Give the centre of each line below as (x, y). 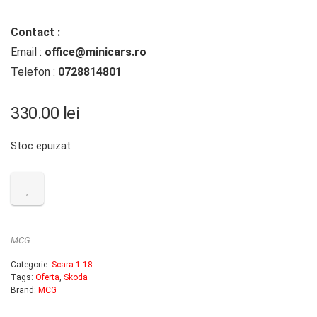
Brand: (24, 290)
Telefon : (34, 72)
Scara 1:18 (72, 265)
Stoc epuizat (41, 146)
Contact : (35, 32)
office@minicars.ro (96, 52)
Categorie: (31, 265)
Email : (28, 52)
